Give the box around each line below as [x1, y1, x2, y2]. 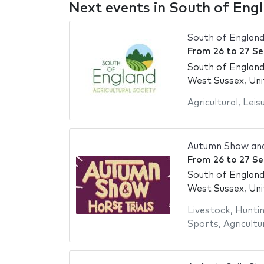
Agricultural [187, 98, 238, 107]
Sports [187, 220, 219, 229]
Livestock [187, 206, 230, 216]
